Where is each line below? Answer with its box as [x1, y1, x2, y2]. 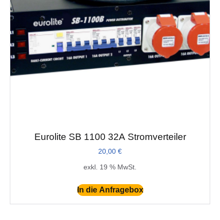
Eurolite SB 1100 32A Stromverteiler [34, 132, 186, 142]
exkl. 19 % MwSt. [83, 163, 137, 171]
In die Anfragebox [77, 185, 143, 194]
